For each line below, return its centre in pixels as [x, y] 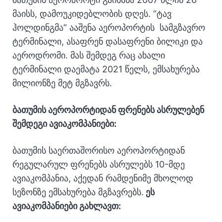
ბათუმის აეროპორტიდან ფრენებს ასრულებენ [108, 110]
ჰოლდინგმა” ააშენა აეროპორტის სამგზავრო [109, 28]
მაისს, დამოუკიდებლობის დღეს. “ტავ [92, 14]
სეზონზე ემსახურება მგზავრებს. [78, 192]
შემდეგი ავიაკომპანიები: [64, 124]
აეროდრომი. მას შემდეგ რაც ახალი [89, 55]
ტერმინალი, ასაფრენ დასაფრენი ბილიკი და [108, 41]
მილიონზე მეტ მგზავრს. [62, 83]
